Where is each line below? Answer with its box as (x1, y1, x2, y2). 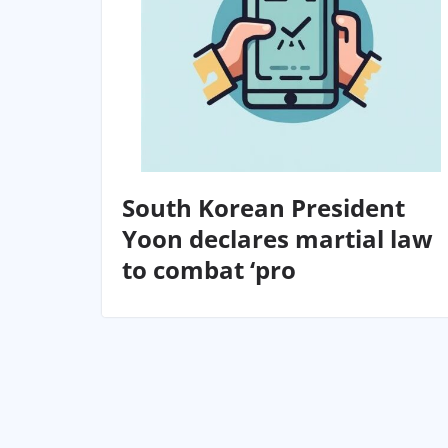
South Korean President (122, 190, 405, 224)
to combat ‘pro (122, 252, 296, 286)
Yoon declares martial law (122, 221, 433, 255)
